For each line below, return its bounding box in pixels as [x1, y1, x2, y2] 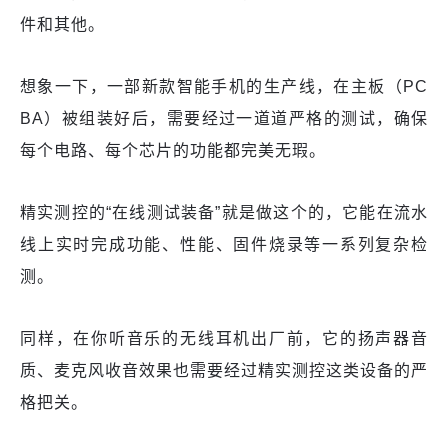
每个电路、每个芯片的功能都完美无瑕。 [20, 142, 326, 160]
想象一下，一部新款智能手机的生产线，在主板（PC [20, 78, 428, 96]
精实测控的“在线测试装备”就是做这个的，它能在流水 [20, 204, 428, 222]
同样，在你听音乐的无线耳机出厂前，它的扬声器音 [20, 330, 428, 348]
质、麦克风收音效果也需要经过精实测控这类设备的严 [20, 362, 428, 380]
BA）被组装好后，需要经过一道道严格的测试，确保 [20, 110, 428, 128]
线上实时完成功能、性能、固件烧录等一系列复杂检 [20, 236, 428, 254]
